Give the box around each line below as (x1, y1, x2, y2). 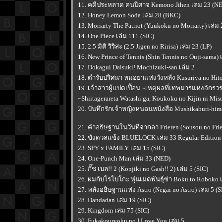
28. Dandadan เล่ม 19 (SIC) (78, 196, 151, 204)
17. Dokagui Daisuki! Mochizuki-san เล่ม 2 (78, 63, 195, 71)
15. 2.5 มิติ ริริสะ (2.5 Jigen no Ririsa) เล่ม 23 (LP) (78, 43, 212, 50)
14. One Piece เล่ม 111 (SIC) (78, 32, 154, 40)
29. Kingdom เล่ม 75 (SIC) (78, 207, 149, 214)
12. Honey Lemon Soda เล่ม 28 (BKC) (78, 11, 180, 19)
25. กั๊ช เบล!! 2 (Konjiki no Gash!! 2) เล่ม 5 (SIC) (78, 165, 208, 172)
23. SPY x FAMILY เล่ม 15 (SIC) (78, 144, 165, 152)
